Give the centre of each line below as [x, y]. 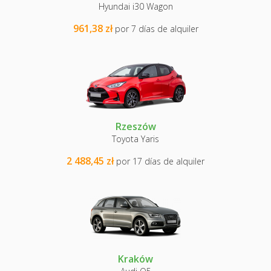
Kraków [135, 259]
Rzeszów [135, 126]
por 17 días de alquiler [160, 161]
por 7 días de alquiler [156, 29]
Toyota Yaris [135, 139]
